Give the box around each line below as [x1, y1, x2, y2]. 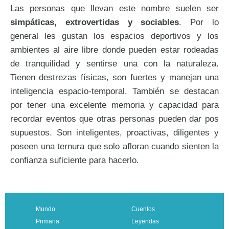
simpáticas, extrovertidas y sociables [10, 17, 179, 28]
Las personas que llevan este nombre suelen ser [10, 3, 219, 14]
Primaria [36, 218, 59, 225]
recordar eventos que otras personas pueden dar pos [10, 113, 219, 124]
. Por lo [179, 17, 219, 28]
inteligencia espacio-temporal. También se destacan [10, 86, 219, 97]
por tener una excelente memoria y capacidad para [10, 100, 219, 110]
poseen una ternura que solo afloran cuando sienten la [10, 141, 219, 152]
